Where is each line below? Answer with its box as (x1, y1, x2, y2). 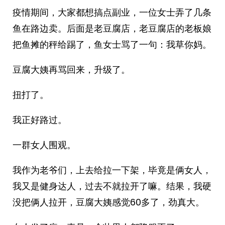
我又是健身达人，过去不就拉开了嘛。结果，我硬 (13, 180, 211, 192)
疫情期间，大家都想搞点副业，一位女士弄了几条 (13, 6, 211, 19)
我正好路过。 (13, 114, 67, 126)
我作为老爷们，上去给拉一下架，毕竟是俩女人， (13, 164, 211, 176)
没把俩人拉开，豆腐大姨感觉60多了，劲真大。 (13, 196, 204, 208)
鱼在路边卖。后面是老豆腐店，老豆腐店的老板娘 (13, 22, 211, 35)
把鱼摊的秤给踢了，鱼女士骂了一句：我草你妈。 (13, 38, 211, 51)
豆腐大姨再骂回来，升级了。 (13, 63, 130, 76)
